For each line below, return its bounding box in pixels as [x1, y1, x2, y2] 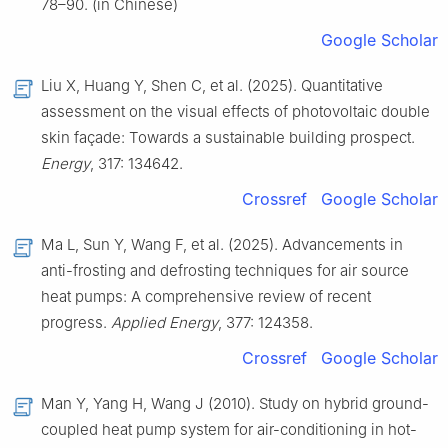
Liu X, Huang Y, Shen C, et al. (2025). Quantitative [41, 76, 383, 96]
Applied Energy [111, 313, 218, 333]
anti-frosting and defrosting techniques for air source [41, 261, 409, 281]
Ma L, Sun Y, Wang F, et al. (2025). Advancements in [41, 235, 403, 255]
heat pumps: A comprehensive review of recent [41, 287, 371, 307]
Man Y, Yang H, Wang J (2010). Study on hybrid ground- [41, 394, 429, 414]
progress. [41, 313, 111, 333]
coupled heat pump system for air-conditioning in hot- [41, 420, 417, 440]
